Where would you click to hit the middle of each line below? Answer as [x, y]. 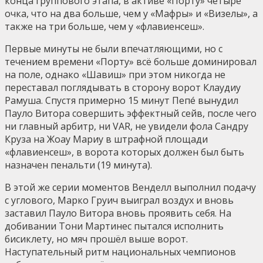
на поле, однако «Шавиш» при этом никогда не [115, 74]
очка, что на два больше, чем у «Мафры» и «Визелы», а [131, 13]
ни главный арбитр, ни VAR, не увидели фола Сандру [127, 126]
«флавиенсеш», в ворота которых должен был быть [124, 152]
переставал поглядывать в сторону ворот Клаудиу [123, 87]
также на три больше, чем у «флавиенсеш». [104, 26]
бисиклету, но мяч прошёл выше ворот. [96, 239]
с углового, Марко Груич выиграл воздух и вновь [119, 200]
